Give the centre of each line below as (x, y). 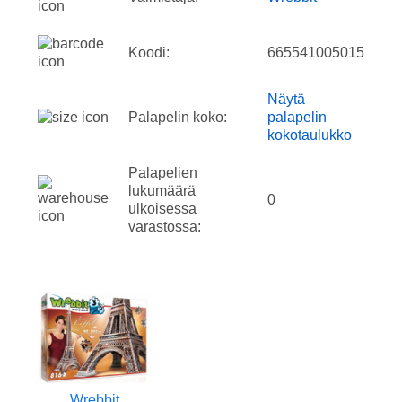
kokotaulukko (310, 135)
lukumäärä (162, 190)
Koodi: (149, 52)
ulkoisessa (162, 208)
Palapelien (163, 172)
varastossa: (165, 226)
